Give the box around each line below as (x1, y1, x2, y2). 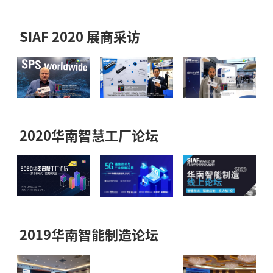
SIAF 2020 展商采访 (19, 26, 140, 47)
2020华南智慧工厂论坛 (19, 124, 158, 145)
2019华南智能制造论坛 (19, 224, 158, 244)
